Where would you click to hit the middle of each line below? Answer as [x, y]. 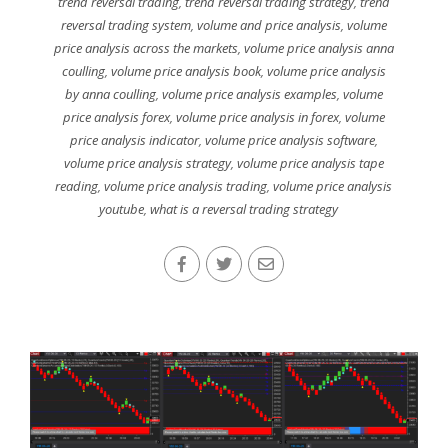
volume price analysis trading [186, 186]
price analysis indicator [134, 140]
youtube [122, 209]
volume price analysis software [289, 140]
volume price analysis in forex [257, 117]
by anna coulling [110, 94]
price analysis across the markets [145, 48]
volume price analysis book [185, 71]
